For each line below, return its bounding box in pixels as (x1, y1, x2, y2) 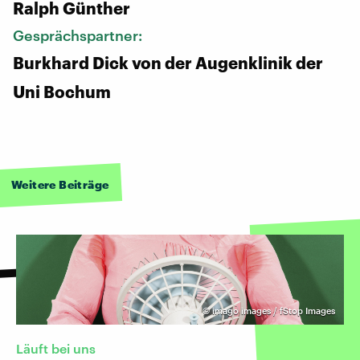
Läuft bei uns (16, 340, 96, 356)
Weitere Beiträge (11, 177, 109, 191)
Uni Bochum (13, 81, 111, 101)
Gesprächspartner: (13, 26, 145, 44)
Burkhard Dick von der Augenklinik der (13, 52, 323, 72)
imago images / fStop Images (212, 305, 335, 316)
